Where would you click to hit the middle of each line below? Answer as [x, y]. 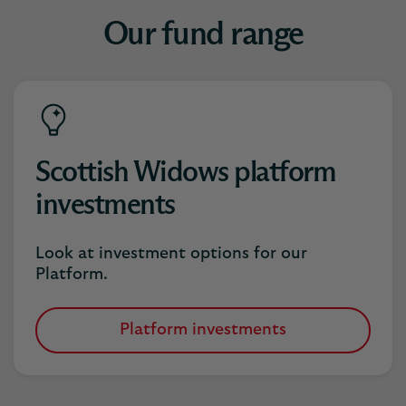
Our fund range [203, 35]
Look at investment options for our [171, 254]
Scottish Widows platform [185, 173]
